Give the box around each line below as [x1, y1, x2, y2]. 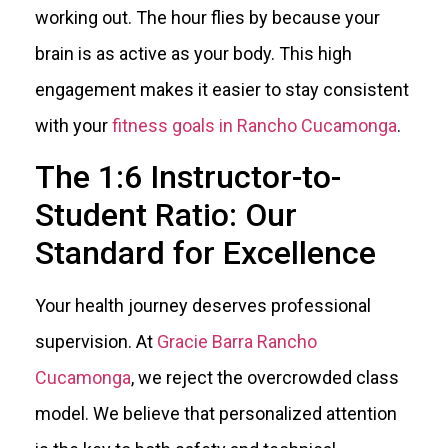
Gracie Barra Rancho [157, 330, 317, 352]
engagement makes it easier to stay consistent [35, 78, 409, 100]
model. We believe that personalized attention [35, 402, 397, 424]
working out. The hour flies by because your [35, 6, 380, 28]
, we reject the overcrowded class [131, 366, 399, 388]
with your [35, 114, 112, 136]
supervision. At [35, 330, 157, 352]
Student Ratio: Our [35, 195, 297, 234]
